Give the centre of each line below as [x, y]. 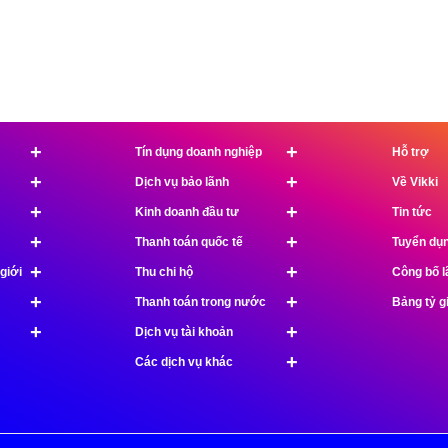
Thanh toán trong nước [200, 302]
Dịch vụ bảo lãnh [182, 182]
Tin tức [411, 212]
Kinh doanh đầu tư [187, 212]
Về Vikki [414, 182]
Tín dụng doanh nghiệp [198, 152]
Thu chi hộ [164, 272]
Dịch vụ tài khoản [184, 332]
